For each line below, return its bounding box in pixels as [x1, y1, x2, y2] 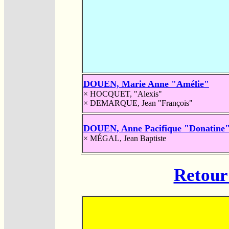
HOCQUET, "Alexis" [90, 89, 162, 98]
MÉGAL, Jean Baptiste [90, 133, 166, 143]
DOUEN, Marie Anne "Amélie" [83, 78, 209, 89]
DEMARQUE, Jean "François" [90, 98, 193, 107]
